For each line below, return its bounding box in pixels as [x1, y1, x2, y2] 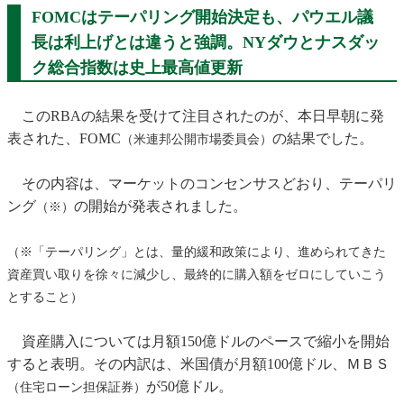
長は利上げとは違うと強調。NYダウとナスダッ [32, 33, 380, 52]
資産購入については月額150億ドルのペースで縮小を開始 [7, 334, 390, 350]
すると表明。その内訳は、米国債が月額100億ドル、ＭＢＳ [7, 356, 390, 372]
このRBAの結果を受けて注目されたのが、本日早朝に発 [7, 108, 384, 124]
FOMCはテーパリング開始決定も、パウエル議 [32, 8, 373, 27]
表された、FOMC [7, 131, 121, 147]
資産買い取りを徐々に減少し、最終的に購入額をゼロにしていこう [7, 268, 386, 282]
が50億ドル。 [146, 379, 233, 395]
